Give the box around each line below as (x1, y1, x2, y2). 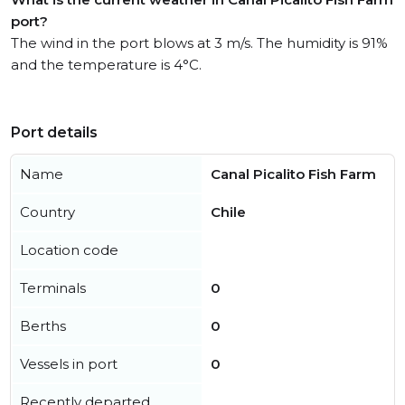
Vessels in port (20, 355, 118, 372)
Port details (11, 124, 98, 141)
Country (20, 203, 75, 221)
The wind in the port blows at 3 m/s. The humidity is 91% (11, 34, 388, 52)
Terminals (20, 279, 86, 297)
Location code (20, 241, 118, 259)
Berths (20, 317, 66, 334)
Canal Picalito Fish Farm (211, 165, 376, 183)
